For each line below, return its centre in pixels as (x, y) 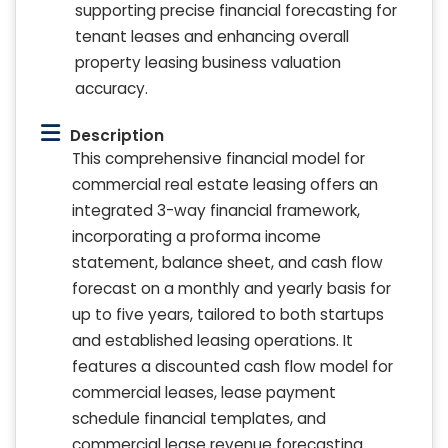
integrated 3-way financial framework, (216, 211)
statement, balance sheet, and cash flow (227, 263)
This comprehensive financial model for (218, 159)
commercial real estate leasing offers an (225, 185)
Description (117, 136)
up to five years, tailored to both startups (228, 315)
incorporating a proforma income (196, 237)
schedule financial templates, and (199, 419)
